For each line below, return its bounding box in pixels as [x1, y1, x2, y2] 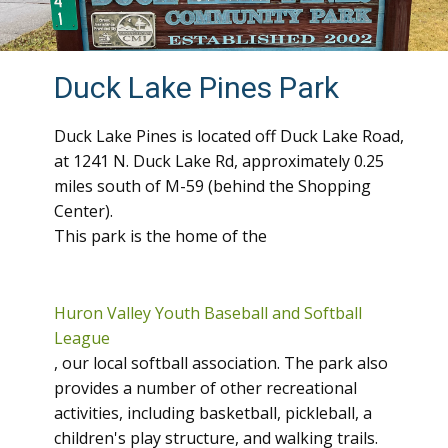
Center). [54, 200, 117, 222]
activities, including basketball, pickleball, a [54, 402, 372, 424]
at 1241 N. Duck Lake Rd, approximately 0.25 [54, 150, 384, 172]
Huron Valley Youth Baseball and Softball [54, 302, 362, 324]
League [54, 327, 110, 349]
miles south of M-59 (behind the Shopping [54, 175, 371, 197]
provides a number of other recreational [54, 377, 357, 399]
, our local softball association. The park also [54, 352, 388, 374]
